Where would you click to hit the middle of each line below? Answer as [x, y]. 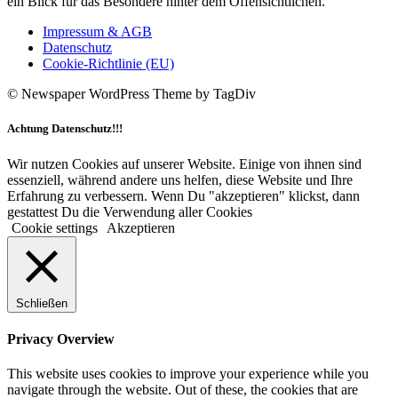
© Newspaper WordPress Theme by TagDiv [131, 94]
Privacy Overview [61, 338]
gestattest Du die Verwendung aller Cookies [130, 211]
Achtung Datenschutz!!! [65, 129]
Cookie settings [55, 227]
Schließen [42, 303]
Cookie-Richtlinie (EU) [108, 64]
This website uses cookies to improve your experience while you [188, 374]
